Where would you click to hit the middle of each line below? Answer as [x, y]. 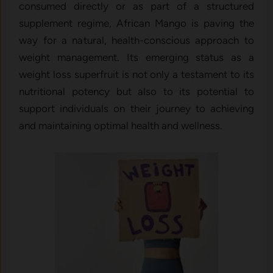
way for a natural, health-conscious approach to [136, 40]
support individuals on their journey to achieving [136, 108]
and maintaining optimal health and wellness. [121, 125]
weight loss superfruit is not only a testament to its [136, 74]
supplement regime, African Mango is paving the [136, 23]
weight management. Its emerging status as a [136, 57]
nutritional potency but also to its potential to [136, 91]
